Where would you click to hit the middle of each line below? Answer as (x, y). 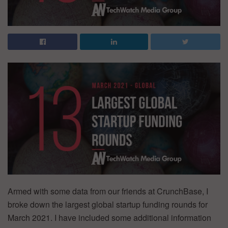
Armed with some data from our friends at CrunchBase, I (108, 191)
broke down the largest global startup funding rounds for (108, 204)
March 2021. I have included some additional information (109, 217)
